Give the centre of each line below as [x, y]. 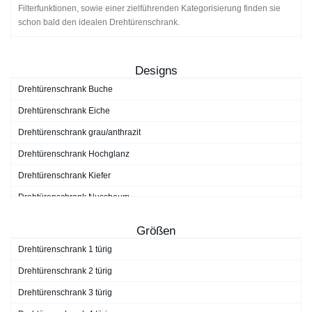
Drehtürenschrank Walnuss [70, 241]
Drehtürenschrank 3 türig [65, 293]
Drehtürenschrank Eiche [64, 111]
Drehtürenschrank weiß [62, 262]
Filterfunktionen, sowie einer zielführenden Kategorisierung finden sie [149, 9]
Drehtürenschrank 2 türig [65, 271]
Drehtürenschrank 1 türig [65, 250]
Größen [156, 231]
